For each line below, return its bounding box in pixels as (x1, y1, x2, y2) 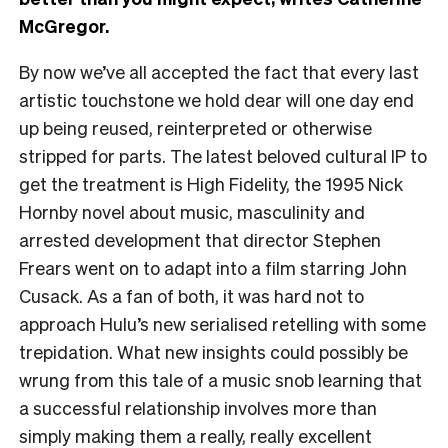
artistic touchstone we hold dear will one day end (19, 87, 414, 111)
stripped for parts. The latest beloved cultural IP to (19, 143, 427, 167)
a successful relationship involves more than (19, 395, 377, 419)
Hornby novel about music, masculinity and (19, 199, 365, 223)
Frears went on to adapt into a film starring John (19, 255, 407, 279)
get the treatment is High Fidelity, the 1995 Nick (19, 171, 403, 195)
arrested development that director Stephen (19, 227, 381, 251)
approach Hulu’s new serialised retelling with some (19, 311, 426, 335)
